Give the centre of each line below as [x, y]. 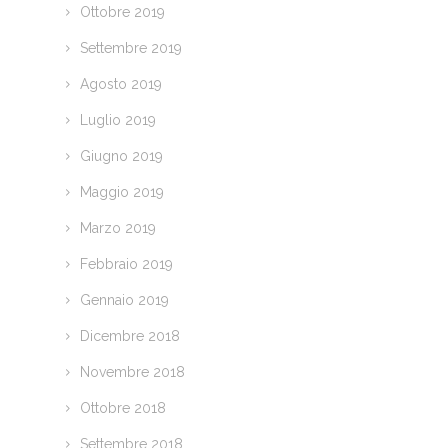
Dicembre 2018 [129, 336]
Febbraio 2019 [126, 264]
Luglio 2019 [117, 120]
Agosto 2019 [120, 84]
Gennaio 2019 [124, 300]
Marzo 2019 [117, 228]
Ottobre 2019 [122, 12]
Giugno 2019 [121, 156]
